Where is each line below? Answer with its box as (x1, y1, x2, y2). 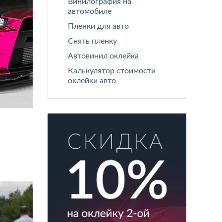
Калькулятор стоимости (68, 67, 156, 75)
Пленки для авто (68, 22, 129, 30)
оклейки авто (68, 77, 116, 85)
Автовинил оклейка (68, 52, 139, 60)
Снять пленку (68, 37, 117, 45)
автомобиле (68, 7, 111, 15)
